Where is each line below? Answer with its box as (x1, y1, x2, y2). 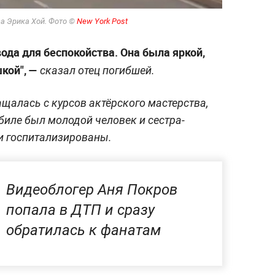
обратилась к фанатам (6, 221, 161, 239)
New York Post (77, 16, 128, 26)
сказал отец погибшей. (37, 63, 155, 77)
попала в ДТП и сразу (6, 201, 155, 219)
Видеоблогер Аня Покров (6, 180, 177, 198)
